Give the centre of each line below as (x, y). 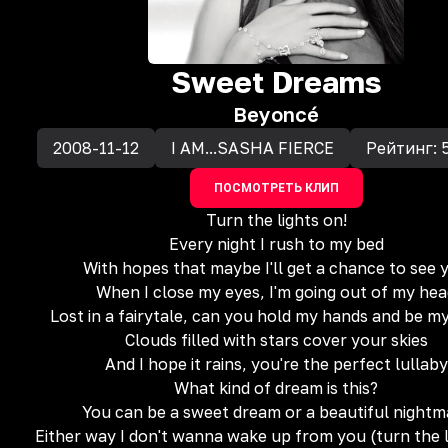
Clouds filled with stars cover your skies (276, 340)
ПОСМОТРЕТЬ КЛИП (276, 188)
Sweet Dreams (276, 82)
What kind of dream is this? (276, 388)
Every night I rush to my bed (276, 244)
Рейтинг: (403, 148)
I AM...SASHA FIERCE (252, 148)
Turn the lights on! (276, 220)
